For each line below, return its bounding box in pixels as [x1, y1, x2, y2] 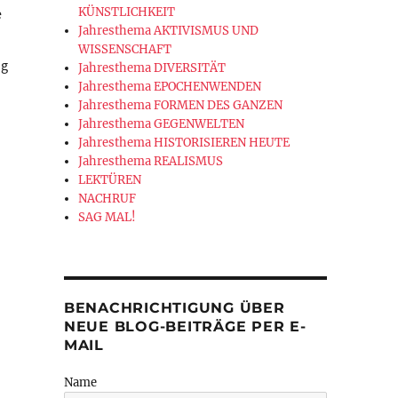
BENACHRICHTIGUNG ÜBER [63, 299, 285, 317]
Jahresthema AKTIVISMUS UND [78, 23, 259, 39]
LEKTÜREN [78, 172, 142, 188]
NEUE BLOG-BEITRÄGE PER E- [63, 318, 306, 336]
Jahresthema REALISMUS [78, 154, 224, 170]
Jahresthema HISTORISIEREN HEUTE [78, 135, 291, 151]
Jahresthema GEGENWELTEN [78, 116, 245, 132]
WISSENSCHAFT [78, 42, 172, 58]
